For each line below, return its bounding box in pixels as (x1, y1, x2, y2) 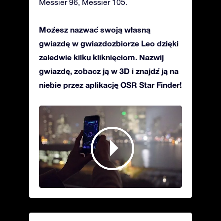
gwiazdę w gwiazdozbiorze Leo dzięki (39, 38, 179, 48)
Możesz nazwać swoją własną (39, 24, 150, 34)
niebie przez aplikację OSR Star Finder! (39, 79, 182, 89)
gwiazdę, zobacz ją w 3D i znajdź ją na (39, 66, 179, 75)
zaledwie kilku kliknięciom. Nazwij (39, 52, 164, 62)
